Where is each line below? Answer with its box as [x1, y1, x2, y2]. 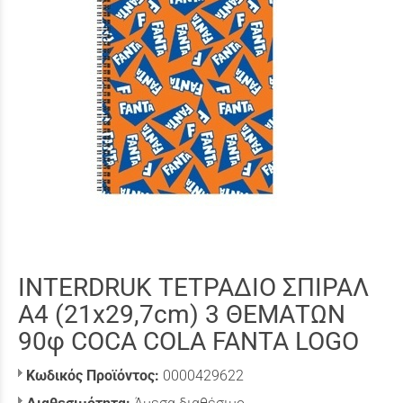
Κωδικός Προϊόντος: [26, 367, 159, 385]
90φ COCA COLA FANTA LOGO [18, 327, 359, 356]
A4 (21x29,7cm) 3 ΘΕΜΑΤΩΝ [18, 300, 345, 329]
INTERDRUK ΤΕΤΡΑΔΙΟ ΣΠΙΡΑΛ [18, 273, 369, 302]
